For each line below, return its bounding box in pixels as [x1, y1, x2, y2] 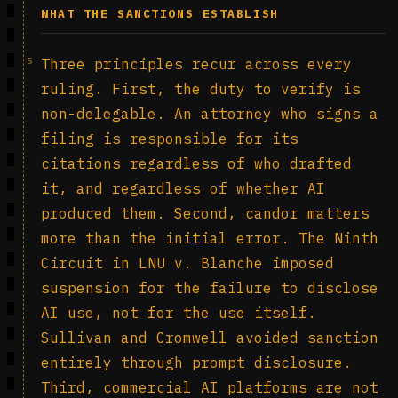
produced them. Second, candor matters [41, 204, 370, 222]
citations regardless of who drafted [41, 155, 352, 172]
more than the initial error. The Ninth [41, 229, 378, 247]
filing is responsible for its [41, 130, 298, 147]
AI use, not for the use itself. [41, 304, 316, 322]
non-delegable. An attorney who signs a [41, 105, 378, 123]
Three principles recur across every [41, 55, 352, 73]
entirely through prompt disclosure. [41, 354, 352, 371]
